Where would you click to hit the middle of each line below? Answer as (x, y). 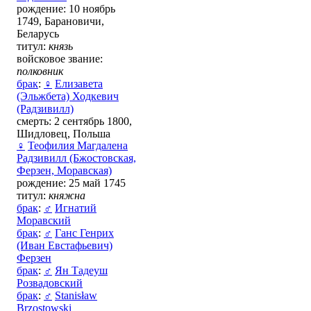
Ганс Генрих (84, 233)
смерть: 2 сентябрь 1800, (74, 121)
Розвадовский (50, 283)
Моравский (44, 220)
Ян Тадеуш (81, 270)
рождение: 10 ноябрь (66, 8)
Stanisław (76, 295)
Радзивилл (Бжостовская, (76, 158)
